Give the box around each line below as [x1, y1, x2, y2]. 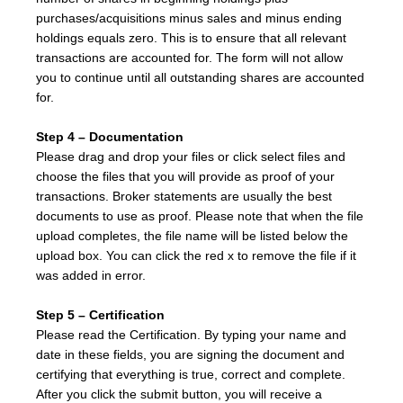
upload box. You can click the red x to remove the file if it [36, 248, 356, 263]
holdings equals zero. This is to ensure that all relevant [36, 31, 346, 45]
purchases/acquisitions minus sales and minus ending [36, 11, 342, 25]
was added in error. [36, 268, 146, 282]
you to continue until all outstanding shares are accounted [36, 70, 364, 85]
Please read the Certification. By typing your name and [36, 327, 346, 342]
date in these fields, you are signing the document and [36, 347, 345, 362]
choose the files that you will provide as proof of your [36, 169, 335, 184]
